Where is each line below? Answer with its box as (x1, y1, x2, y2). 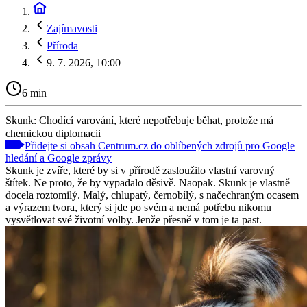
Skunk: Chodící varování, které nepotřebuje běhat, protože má (5, 114, 273, 126)
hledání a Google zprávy (5, 151, 112, 164)
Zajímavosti (47, 23, 97, 34)
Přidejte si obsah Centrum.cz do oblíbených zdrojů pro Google (25, 139, 295, 151)
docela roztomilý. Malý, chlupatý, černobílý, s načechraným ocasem (5, 188, 299, 201)
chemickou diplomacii (5, 127, 101, 139)
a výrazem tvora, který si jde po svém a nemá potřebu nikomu (5, 201, 271, 213)
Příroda (47, 40, 78, 51)
